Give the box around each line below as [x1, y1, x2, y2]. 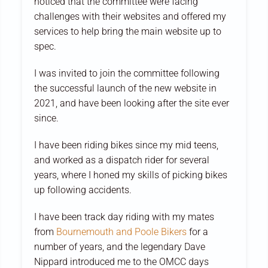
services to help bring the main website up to [34, 25, 222, 37]
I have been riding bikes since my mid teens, [34, 139, 219, 151]
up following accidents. [34, 184, 132, 196]
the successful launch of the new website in [34, 82, 217, 94]
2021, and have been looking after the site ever [34, 97, 230, 109]
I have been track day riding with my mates [34, 211, 215, 223]
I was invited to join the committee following [34, 67, 220, 79]
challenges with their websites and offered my [34, 10, 227, 22]
